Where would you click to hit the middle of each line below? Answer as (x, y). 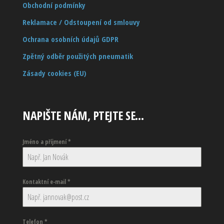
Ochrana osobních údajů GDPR (70, 39)
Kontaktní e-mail (45, 182)
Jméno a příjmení (45, 142)
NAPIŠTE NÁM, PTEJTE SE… (83, 115)
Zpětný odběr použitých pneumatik (78, 56)
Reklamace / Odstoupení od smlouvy (81, 22)
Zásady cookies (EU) (54, 73)
